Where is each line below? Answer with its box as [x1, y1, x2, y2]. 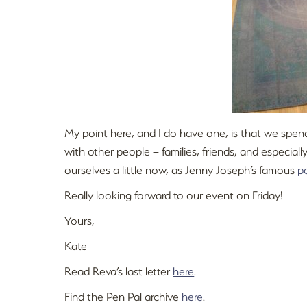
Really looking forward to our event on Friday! [64, 187, 284, 203]
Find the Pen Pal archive [64, 288, 182, 304]
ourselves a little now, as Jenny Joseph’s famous [64, 162, 298, 177]
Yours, [64, 212, 95, 228]
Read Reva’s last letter [64, 263, 173, 279]
